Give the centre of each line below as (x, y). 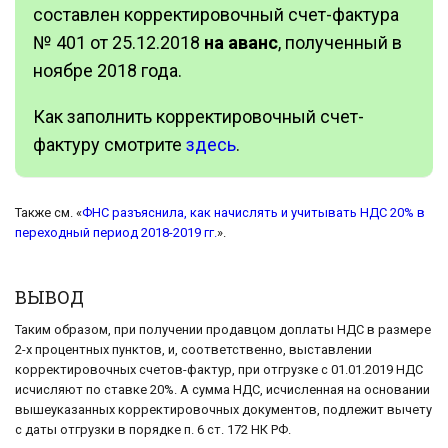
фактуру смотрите (109, 144)
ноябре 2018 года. (107, 70)
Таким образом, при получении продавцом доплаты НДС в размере (223, 330)
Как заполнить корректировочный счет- (198, 116)
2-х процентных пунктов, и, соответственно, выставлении (193, 350)
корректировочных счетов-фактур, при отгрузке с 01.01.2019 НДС (219, 370)
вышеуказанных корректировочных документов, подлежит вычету (223, 410)
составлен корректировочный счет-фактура (216, 14)
